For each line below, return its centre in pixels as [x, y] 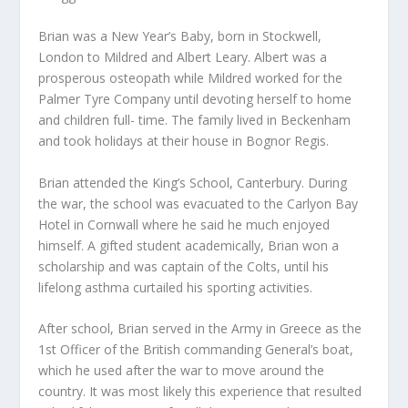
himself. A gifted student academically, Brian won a [189, 245]
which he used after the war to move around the [182, 371]
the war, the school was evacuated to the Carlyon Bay [199, 203]
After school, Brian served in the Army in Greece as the [200, 329]
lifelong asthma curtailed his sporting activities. [176, 287]
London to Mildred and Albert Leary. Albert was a [183, 57]
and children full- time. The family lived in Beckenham [195, 120]
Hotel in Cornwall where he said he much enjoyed [184, 224]
